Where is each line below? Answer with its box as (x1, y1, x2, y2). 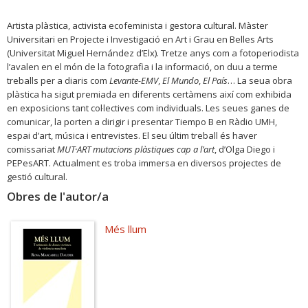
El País (203, 74, 228, 87)
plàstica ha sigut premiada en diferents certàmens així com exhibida (7, 88, 291, 100)
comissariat (7, 143, 57, 155)
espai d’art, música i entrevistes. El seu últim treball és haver (7, 129, 257, 142)
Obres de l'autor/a (7, 188, 109, 204)
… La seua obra (228, 74, 292, 87)
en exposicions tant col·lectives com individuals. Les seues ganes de (7, 102, 289, 114)
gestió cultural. (7, 170, 67, 183)
